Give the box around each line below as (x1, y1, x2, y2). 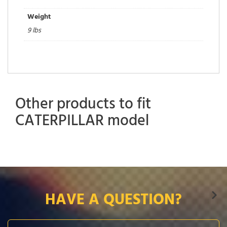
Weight (27, 10, 51, 24)
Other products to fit (15, 92, 151, 121)
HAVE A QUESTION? (45, 187, 182, 216)
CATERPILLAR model (15, 108, 149, 137)
